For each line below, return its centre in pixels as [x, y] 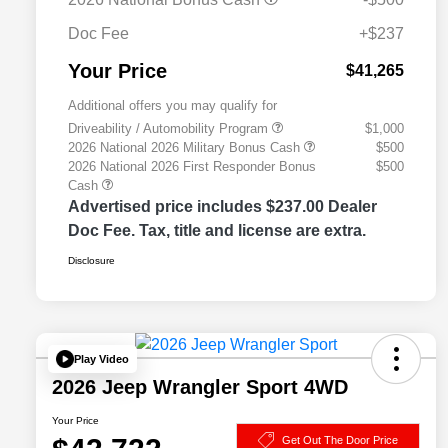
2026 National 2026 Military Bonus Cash [186, 148]
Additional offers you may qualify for [172, 106]
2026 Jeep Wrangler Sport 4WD [200, 387]
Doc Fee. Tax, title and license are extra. [217, 231]
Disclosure [91, 261]
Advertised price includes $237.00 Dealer [222, 207]
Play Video [101, 358]
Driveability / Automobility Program [170, 129]
